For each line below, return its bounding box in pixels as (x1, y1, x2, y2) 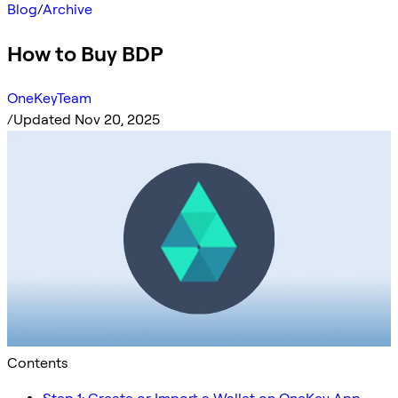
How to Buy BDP (7, 40, 163, 67)
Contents (7, 354, 68, 371)
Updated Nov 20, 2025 (13, 110, 160, 128)
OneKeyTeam (7, 89, 92, 107)
